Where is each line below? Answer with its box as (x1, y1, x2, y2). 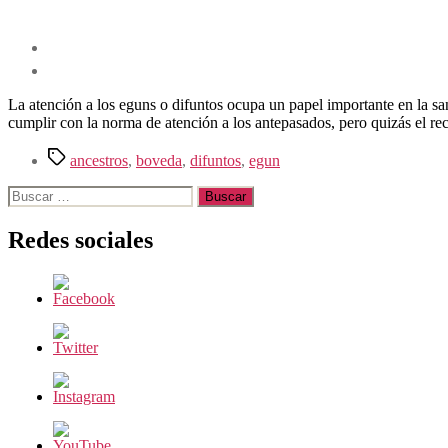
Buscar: (7, 184, 55, 202)
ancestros (70, 151, 128, 169)
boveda (136, 151, 182, 169)
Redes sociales (8, 226, 153, 253)
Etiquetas (47, 146, 105, 164)
